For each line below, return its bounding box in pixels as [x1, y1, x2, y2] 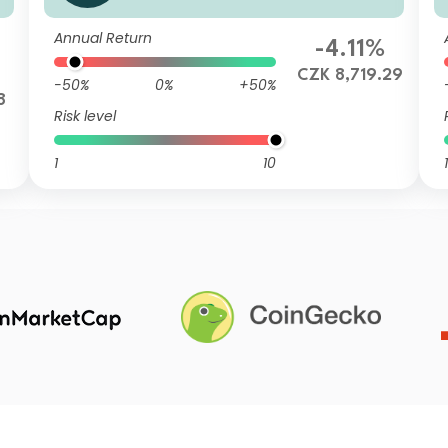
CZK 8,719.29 [296, 67, 403, 84]
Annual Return [54, 28, 153, 48]
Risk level [54, 106, 117, 126]
